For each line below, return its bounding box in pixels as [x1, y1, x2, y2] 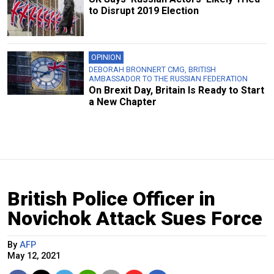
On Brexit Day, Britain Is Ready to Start [88, 84, 264, 97]
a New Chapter [88, 96, 157, 108]
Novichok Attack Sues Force [7, 207, 262, 231]
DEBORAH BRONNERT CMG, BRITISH [88, 65, 216, 75]
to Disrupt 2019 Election [88, 5, 199, 17]
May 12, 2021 [7, 251, 61, 262]
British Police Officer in [7, 187, 215, 211]
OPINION [91, 53, 121, 62]
